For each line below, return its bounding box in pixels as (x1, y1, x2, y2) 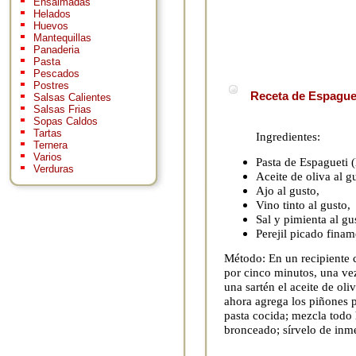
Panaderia (33, 44, 79, 56)
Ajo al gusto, (256, 183, 319, 197)
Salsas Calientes (33, 91, 111, 104)
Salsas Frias (33, 103, 91, 116)
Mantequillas (33, 32, 91, 44)
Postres (33, 79, 69, 92)
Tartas (33, 127, 62, 140)
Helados (33, 8, 71, 21)
